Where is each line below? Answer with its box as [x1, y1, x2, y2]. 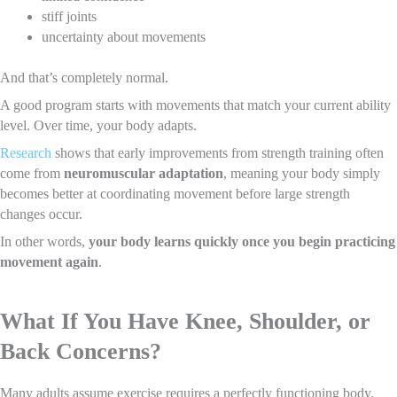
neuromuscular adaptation [64, 165, 223, 181]
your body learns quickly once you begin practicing [89, 233, 395, 249]
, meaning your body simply [223, 165, 380, 181]
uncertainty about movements [41, 29, 206, 45]
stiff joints [41, 9, 97, 25]
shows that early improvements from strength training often [51, 144, 384, 160]
